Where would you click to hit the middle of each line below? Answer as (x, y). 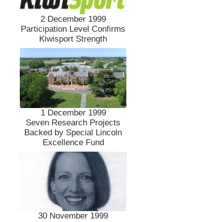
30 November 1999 (73, 216)
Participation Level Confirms (73, 29)
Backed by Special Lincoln (73, 132)
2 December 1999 (73, 19)
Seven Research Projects (73, 122)
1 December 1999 (73, 112)
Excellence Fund (73, 142)
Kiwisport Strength (73, 39)
